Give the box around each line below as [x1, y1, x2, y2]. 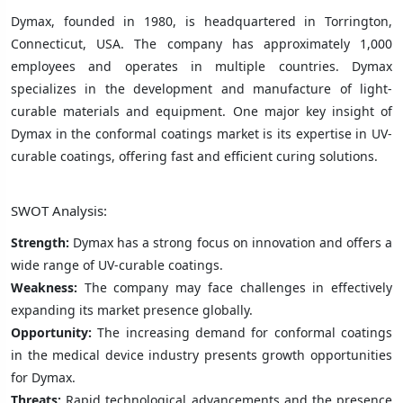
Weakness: [11, 278, 85, 296]
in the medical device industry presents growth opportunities [11, 345, 392, 363]
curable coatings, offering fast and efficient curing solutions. [11, 147, 378, 165]
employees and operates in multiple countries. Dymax [11, 57, 392, 75]
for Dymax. [11, 368, 76, 386]
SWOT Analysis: [11, 201, 107, 219]
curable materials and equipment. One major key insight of [11, 102, 392, 120]
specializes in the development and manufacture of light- [11, 79, 392, 97]
